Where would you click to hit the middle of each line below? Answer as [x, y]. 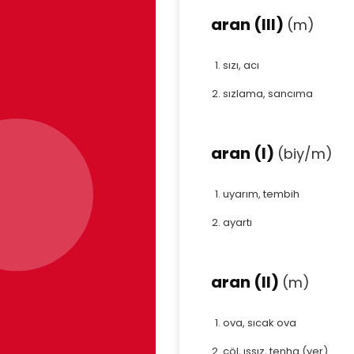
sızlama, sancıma [268, 93]
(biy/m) [305, 153]
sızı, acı [241, 65]
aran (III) [249, 24]
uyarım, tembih [261, 194]
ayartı [237, 222]
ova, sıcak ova [260, 322]
